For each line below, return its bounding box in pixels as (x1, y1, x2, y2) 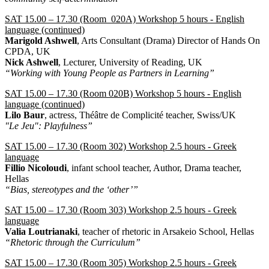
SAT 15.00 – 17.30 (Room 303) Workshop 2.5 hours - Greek (5, 204, 237, 215)
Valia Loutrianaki (5, 226, 77, 237)
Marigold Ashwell (5, 35, 77, 46)
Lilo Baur (5, 109, 44, 120)
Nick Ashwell (5, 56, 58, 67)
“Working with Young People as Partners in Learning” (5, 67, 214, 78)
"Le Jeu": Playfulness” (5, 120, 92, 131)
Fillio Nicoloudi (5, 162, 67, 173)
